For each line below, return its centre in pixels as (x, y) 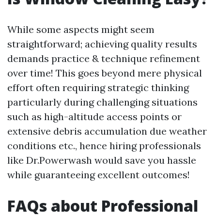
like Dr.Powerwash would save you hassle (102, 160)
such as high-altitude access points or (94, 116)
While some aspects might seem (81, 29)
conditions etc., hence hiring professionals (104, 145)
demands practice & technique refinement (104, 58)
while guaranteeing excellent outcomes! (99, 174)
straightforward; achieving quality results (102, 44)
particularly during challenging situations (102, 102)
